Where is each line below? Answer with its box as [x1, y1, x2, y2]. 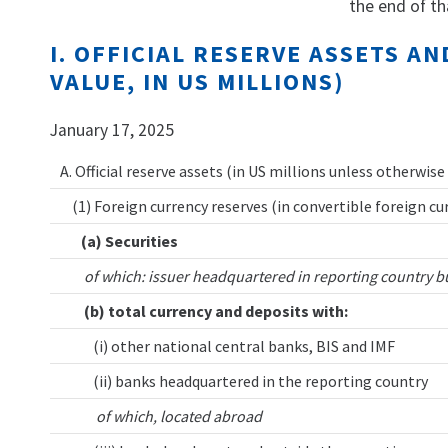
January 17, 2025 [50, 119, 174, 141]
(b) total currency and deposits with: [60, 301, 348, 321]
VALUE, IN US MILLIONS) [50, 66, 352, 97]
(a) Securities [60, 231, 178, 251]
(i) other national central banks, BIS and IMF [60, 336, 395, 356]
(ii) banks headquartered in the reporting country [60, 371, 428, 391]
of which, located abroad [60, 406, 262, 426]
